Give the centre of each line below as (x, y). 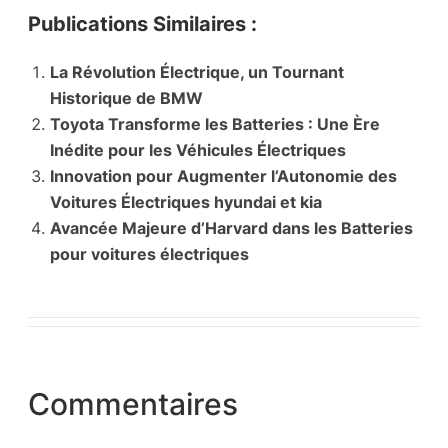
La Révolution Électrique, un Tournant (197, 72)
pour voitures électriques (149, 254)
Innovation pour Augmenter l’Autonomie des (223, 176)
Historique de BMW (126, 98)
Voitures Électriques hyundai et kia (186, 202)
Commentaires (133, 404)
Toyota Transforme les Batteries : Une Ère (215, 124)
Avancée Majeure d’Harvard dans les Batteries (231, 228)
